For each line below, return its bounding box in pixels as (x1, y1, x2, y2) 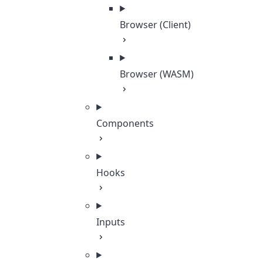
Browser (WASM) (120, 68, 194, 80)
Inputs (96, 215, 126, 228)
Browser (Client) (120, 18, 191, 31)
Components (96, 117, 154, 130)
